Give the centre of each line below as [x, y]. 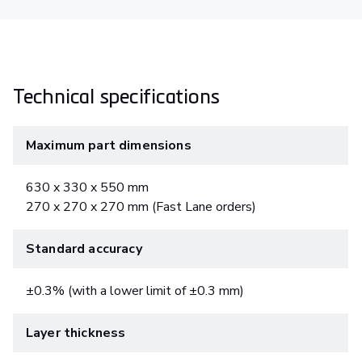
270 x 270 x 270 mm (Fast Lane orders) [141, 206]
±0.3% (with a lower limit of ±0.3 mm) [135, 290]
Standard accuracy [84, 248]
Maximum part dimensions [109, 145]
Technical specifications [117, 95]
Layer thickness [76, 333]
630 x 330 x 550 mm [87, 187]
